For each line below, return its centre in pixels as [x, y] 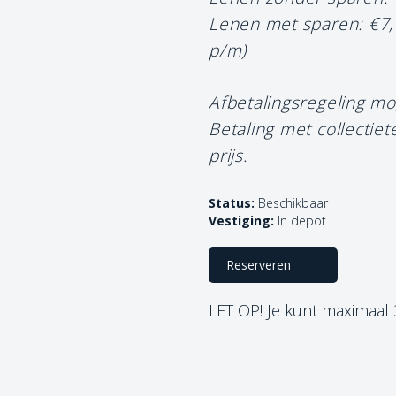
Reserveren [259, 264]
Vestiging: [241, 220]
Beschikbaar [291, 202]
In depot [302, 220]
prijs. [228, 155]
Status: [232, 202]
